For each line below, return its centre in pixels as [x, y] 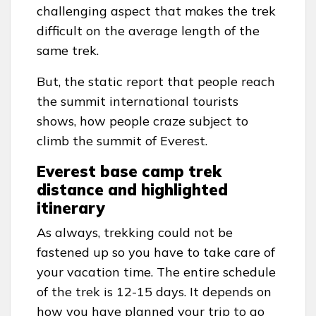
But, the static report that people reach [156, 81]
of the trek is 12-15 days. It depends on [154, 291]
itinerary [71, 208]
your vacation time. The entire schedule [156, 272]
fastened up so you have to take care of [156, 252]
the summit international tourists [138, 101]
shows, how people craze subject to [142, 121]
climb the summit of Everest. [122, 140]
